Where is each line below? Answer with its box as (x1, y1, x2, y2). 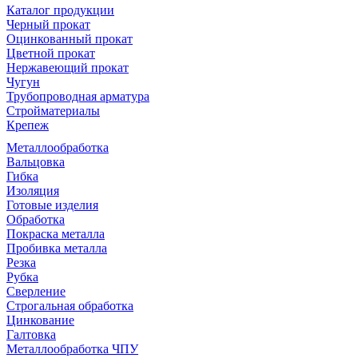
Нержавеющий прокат (6, 60, 129, 74)
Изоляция (6, 183, 59, 197)
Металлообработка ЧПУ (6, 341, 138, 356)
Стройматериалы (6, 103, 100, 117)
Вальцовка (6, 154, 65, 169)
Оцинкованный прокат (6, 31, 133, 46)
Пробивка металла (6, 241, 107, 255)
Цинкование (6, 312, 74, 327)
